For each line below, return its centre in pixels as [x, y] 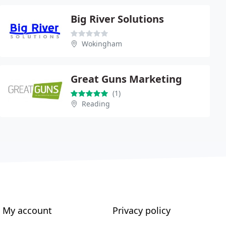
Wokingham [102, 44]
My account [27, 210]
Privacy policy [141, 210]
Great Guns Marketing [126, 79]
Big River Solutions [117, 19]
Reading [96, 104]
